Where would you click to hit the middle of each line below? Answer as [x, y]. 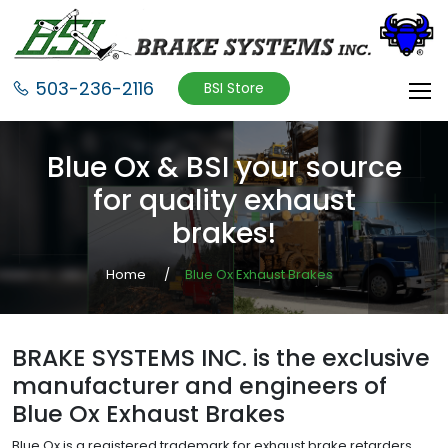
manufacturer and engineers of [199, 385]
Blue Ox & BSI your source [224, 167]
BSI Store [234, 87]
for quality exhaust [224, 200]
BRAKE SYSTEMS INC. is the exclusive [221, 357]
